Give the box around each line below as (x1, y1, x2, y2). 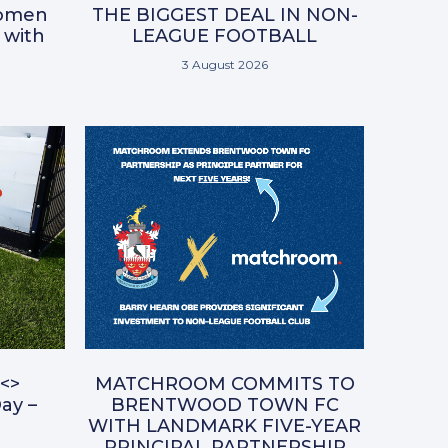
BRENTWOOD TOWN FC (110, 394, 339, 417)
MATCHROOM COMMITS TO (94, 373, 355, 396)
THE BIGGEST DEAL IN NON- (91, 4, 358, 27)
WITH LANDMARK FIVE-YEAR (88, 415, 361, 438)
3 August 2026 (181, 57, 268, 73)
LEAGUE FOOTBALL (132, 25, 317, 48)
